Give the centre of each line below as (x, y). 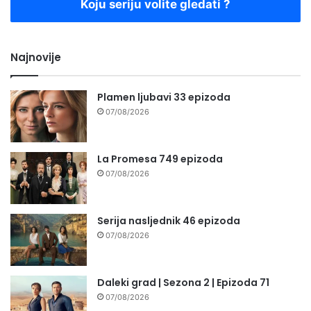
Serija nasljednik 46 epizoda (169, 221)
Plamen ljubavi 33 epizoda (164, 98)
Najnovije (36, 58)
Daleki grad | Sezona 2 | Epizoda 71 (183, 283)
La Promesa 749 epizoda (160, 159)
